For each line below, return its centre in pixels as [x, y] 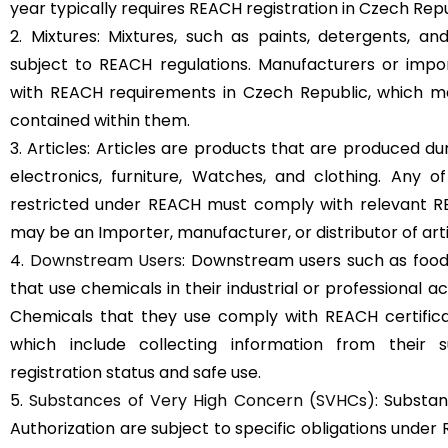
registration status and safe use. [135, 372]
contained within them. [100, 120]
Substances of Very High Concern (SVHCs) [202, 400]
